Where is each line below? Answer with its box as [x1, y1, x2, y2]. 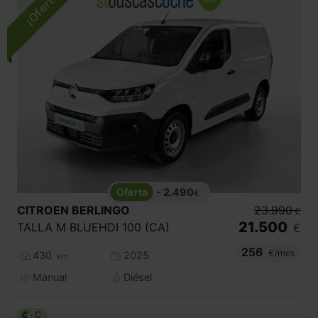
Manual [29, 270, 67, 283]
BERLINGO [72, 202, 130, 217]
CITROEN [17, 202, 69, 217]
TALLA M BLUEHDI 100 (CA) [17, 219, 170, 234]
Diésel [120, 270, 152, 283]
